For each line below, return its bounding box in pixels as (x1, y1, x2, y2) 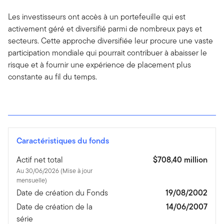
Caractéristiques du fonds (16, 134, 109, 146)
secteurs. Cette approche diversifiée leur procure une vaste (8, 34, 213, 46)
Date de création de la (16, 200, 92, 212)
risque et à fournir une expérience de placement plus (8, 58, 191, 70)
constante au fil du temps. (8, 70, 97, 82)
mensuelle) (16, 175, 47, 185)
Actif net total (16, 153, 63, 165)
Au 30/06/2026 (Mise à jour (16, 165, 60, 175)
